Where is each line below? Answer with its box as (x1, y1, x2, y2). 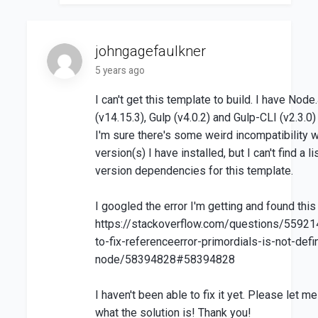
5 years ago (94, 65, 145, 77)
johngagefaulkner (94, 43, 206, 60)
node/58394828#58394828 (94, 253, 235, 267)
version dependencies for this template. (94, 164, 293, 178)
